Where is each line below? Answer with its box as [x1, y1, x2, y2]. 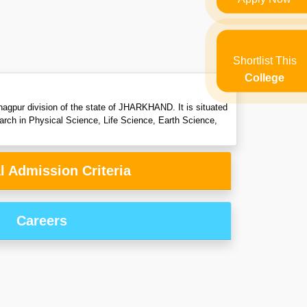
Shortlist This [232, 54, 297, 66]
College [245, 71, 284, 84]
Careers [16, 213, 67, 229]
